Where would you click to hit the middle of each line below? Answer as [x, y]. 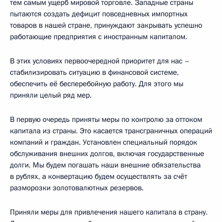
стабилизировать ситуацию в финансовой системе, [94, 72]
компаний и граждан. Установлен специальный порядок [104, 142]
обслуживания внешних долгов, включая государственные [107, 153]
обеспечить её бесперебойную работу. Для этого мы [97, 83]
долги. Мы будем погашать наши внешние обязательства [105, 165]
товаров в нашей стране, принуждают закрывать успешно [106, 25]
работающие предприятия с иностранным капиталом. [99, 36]
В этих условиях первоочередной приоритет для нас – [100, 61]
